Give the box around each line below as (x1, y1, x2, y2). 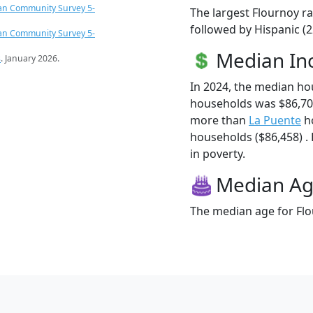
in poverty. (190, 145, 245, 161)
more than (190, 112, 249, 128)
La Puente (249, 112, 301, 128)
